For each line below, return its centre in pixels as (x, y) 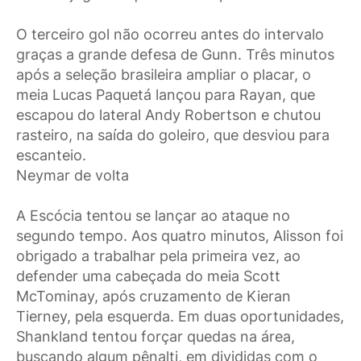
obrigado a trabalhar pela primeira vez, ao (158, 255)
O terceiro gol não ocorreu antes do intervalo (170, 34)
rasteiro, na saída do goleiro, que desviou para (173, 135)
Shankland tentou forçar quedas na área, (156, 336)
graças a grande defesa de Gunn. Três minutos (175, 54)
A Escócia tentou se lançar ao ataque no (153, 215)
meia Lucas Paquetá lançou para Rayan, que (166, 94)
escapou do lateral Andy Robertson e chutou (168, 114)
